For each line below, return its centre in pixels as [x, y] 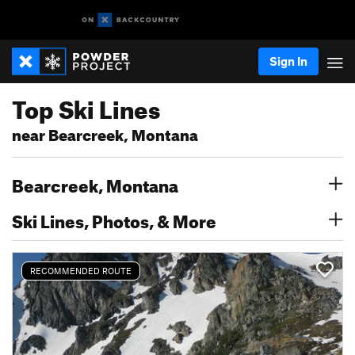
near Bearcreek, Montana [105, 133]
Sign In [288, 61]
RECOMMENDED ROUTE [81, 271]
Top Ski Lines [86, 105]
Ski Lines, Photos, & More [114, 218]
